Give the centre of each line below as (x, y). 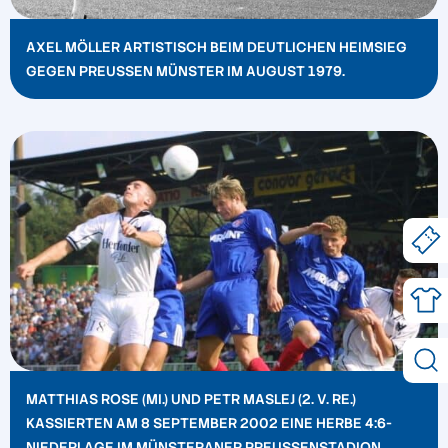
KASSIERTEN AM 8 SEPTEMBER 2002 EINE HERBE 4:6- (209, 422)
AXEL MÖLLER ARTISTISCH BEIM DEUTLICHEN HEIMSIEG (216, 47)
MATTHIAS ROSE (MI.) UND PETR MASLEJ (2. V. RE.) (191, 398)
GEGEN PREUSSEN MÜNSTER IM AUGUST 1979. (184, 71)
